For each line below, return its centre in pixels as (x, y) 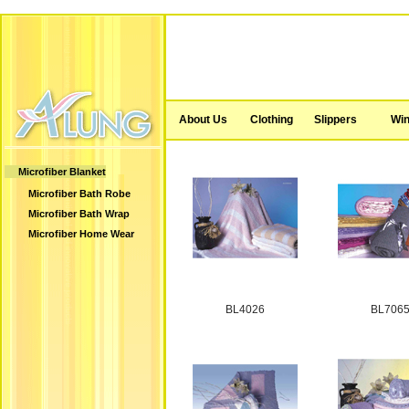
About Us (203, 120)
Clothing (271, 120)
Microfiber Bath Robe (79, 194)
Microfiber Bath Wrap (79, 214)
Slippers (335, 120)
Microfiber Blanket (62, 172)
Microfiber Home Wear (81, 234)
